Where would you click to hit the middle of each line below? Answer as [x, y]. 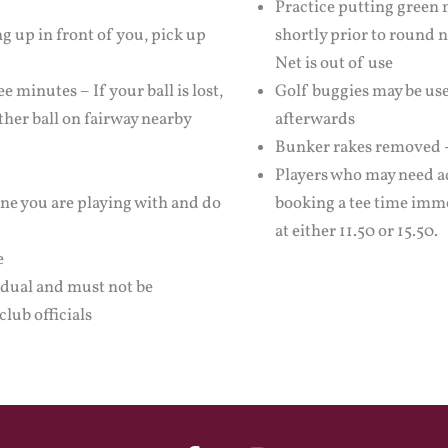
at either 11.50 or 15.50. [356, 231]
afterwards [315, 119]
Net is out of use [334, 63]
